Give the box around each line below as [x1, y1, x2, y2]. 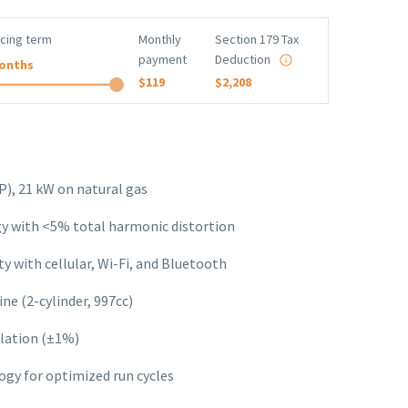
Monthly [138, 31, 182, 48]
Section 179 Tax [214, 31, 299, 48]
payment [138, 51, 188, 68]
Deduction [214, 51, 270, 68]
